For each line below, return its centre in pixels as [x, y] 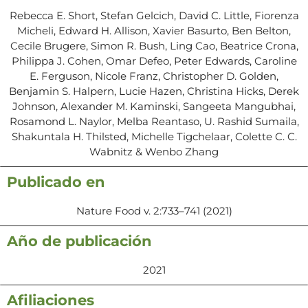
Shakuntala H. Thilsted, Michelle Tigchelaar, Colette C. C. [154, 136]
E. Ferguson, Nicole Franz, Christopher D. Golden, [154, 76]
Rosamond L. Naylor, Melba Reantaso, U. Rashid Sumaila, [154, 121]
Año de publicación [79, 241]
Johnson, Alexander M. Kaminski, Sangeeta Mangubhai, [154, 106]
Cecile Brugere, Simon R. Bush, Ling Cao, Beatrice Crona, [154, 45]
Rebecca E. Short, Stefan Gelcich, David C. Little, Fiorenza [154, 15]
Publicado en [56, 181]
